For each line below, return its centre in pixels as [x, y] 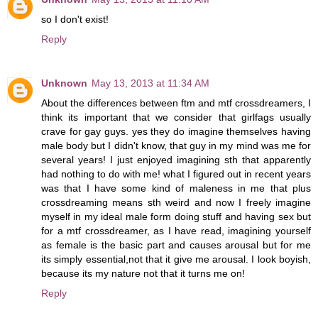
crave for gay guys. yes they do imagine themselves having [176, 131]
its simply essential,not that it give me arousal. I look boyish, [176, 259]
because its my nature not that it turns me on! [143, 273]
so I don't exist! [75, 19]
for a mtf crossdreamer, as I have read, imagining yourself [176, 230]
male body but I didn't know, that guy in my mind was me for [176, 145]
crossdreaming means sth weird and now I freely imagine [176, 202]
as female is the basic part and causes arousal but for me [176, 245]
